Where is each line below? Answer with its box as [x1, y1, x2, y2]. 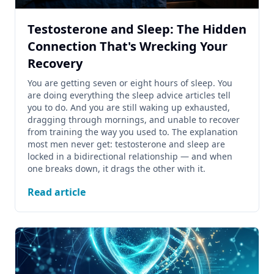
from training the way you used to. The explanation [28, 126, 238, 138]
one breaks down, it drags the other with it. [28, 163, 206, 174]
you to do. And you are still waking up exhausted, [28, 102, 230, 113]
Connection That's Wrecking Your [28, 38, 228, 54]
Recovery [28, 55, 83, 72]
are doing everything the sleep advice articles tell [28, 89, 231, 101]
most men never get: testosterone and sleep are [28, 138, 225, 150]
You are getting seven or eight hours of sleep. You [28, 77, 232, 89]
